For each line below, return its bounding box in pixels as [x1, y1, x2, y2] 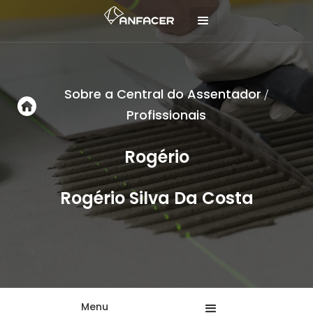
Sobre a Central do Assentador [64, 85, 261, 103]
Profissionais [126, 106, 206, 124]
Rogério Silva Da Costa [59, 187, 254, 210]
